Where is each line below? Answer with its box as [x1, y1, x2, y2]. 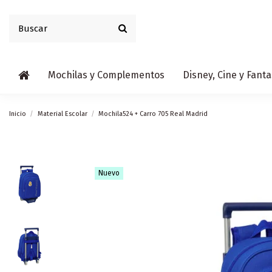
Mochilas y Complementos [48, 69, 165, 81]
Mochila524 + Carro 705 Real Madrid [98, 110, 208, 118]
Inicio [9, 110, 26, 118]
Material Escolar [37, 110, 87, 118]
